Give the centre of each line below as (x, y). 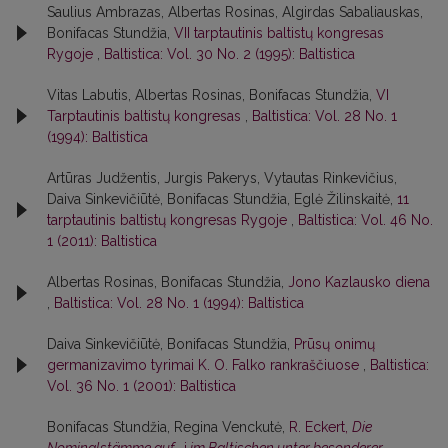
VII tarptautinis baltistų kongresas (279, 32)
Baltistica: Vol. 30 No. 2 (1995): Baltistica (229, 53)
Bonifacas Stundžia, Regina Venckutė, (168, 426)
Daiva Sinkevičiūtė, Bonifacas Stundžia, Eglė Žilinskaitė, (222, 198)
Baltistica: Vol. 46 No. (365, 219)
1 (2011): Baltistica (102, 240)
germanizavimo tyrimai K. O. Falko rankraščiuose (205, 364)
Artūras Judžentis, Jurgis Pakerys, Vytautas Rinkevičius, (222, 177)
